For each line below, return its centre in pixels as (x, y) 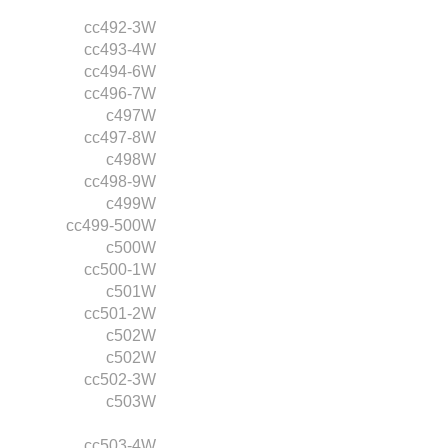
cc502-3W (120, 379)
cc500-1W (120, 269)
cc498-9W (120, 181)
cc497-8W (120, 137)
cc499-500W (111, 225)
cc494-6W (120, 71)
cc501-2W (120, 313)
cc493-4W (120, 49)
